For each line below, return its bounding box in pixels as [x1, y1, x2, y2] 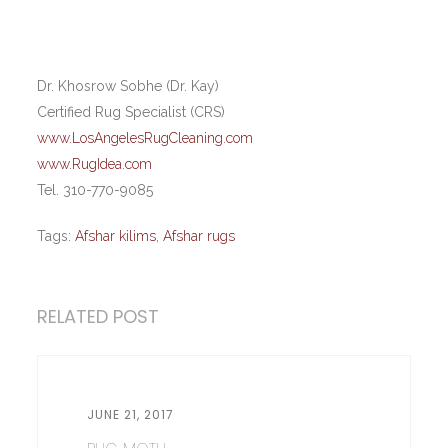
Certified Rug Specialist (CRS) [37, 103, 226, 120]
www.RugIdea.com [37, 155, 153, 172]
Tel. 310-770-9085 [37, 181, 154, 198]
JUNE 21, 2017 [86, 406, 174, 424]
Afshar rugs [163, 227, 236, 244]
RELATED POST [37, 303, 160, 329]
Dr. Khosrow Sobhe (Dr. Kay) [37, 77, 220, 94]
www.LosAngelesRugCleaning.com [37, 129, 254, 146]
